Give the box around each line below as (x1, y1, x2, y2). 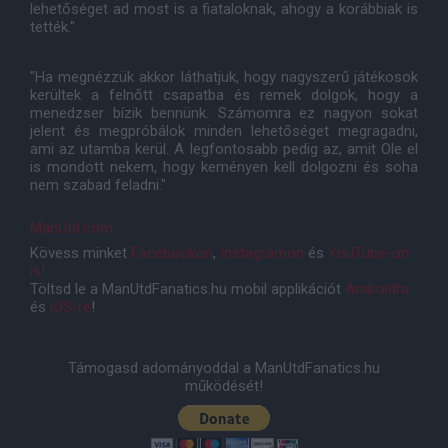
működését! (185, 377, 263, 396)
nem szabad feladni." (30, 176, 166, 195)
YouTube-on (328, 244, 409, 263)
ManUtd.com (30, 219, 113, 238)
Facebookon (131, 244, 213, 263)
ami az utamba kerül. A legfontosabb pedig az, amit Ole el (30, 140, 418, 159)
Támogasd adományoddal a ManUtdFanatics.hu (68, 359, 380, 378)
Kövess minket (30, 244, 131, 263)
